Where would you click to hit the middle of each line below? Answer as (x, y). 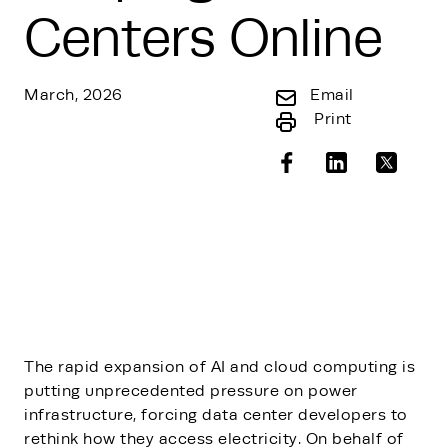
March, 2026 (73, 94)
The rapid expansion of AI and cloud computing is (219, 366)
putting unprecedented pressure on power (191, 390)
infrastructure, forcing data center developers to (216, 414)
